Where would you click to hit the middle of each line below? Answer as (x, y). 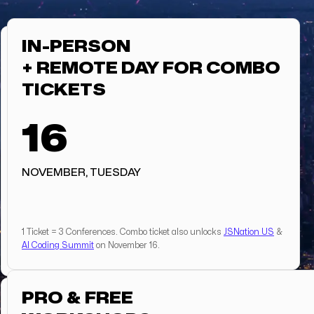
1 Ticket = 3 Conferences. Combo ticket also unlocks (123, 232)
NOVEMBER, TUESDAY (81, 173)
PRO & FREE (77, 298)
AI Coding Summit (58, 245)
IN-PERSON (76, 47)
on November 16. (127, 245)
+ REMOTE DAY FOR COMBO (151, 68)
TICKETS (64, 90)
